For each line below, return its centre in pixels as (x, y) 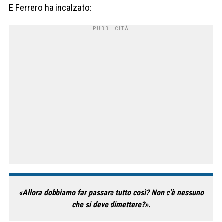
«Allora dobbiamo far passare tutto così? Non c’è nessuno (111, 193)
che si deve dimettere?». (111, 205)
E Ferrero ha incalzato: (50, 7)
